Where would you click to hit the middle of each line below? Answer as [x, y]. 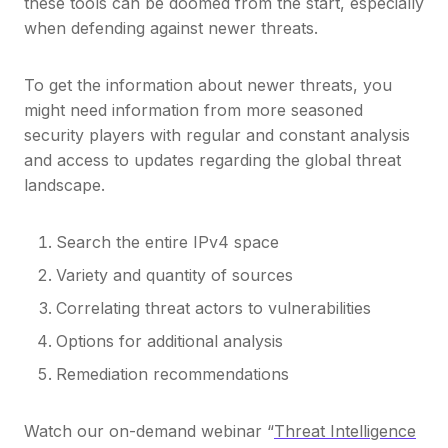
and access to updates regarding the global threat [212, 160]
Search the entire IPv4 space [167, 242]
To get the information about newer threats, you [208, 85]
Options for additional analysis [169, 341]
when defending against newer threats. [171, 28]
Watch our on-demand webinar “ [149, 431]
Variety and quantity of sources [174, 275]
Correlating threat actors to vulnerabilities [213, 308]
